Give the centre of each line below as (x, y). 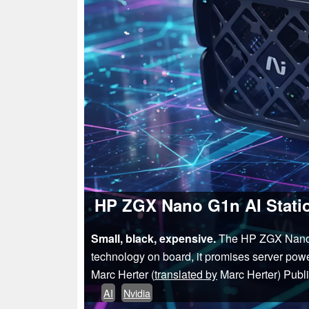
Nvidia (137, 293)
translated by (186, 275)
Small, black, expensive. (153, 239)
